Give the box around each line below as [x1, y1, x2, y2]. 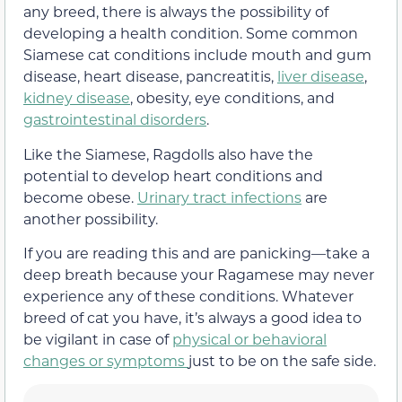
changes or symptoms [23, 350, 188, 370]
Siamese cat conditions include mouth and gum [23, 45, 371, 65]
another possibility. [23, 208, 158, 228]
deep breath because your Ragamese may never [23, 264, 374, 284]
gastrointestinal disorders [23, 109, 206, 129]
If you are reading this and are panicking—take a [23, 242, 370, 262]
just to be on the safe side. [188, 350, 376, 370]
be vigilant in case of [23, 328, 172, 348]
